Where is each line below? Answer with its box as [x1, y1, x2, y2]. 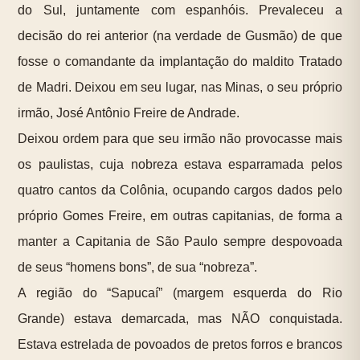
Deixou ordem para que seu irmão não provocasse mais [18, 132, 342, 146]
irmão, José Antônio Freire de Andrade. [18, 106, 240, 121]
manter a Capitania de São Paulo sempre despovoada [18, 235, 342, 249]
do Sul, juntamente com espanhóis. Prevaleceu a [18, 3, 342, 18]
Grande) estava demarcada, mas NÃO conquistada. [18, 312, 342, 326]
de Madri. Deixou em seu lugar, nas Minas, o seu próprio [18, 80, 342, 95]
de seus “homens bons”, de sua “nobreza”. [18, 260, 258, 275]
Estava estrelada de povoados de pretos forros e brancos [18, 337, 342, 352]
